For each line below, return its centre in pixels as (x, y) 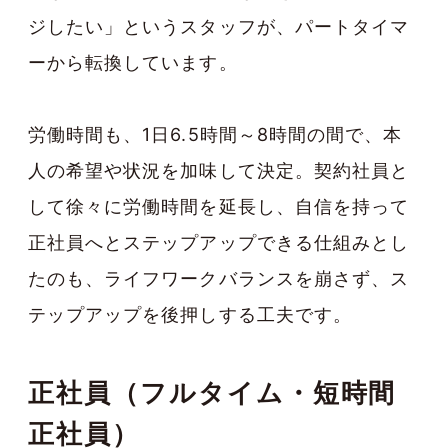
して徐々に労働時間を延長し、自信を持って (218, 206)
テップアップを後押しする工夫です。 (190, 314)
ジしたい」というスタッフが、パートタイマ (218, 26)
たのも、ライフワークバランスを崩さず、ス (218, 278)
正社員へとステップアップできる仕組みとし (218, 242)
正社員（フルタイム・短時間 (212, 392)
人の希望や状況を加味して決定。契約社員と (218, 170)
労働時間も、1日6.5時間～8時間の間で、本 (215, 134)
